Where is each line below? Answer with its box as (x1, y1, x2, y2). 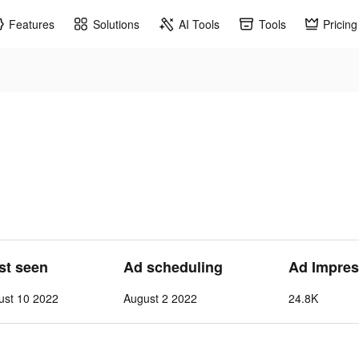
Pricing (323, 15, 357, 32)
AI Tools (179, 15, 220, 32)
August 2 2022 (123, 290, 198, 306)
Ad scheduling (123, 256, 224, 277)
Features (9, 15, 54, 32)
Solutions (93, 15, 139, 32)
